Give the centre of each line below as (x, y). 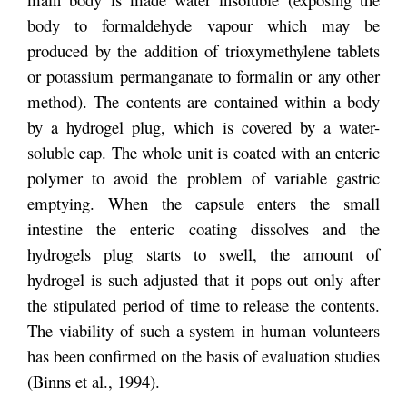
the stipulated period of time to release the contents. (203, 305)
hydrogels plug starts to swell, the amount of (203, 254)
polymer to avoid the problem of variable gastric (203, 178)
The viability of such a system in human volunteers (203, 330)
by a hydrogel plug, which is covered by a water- (203, 127)
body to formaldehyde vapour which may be (203, 25)
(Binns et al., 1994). (94, 381)
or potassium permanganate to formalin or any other (203, 76)
